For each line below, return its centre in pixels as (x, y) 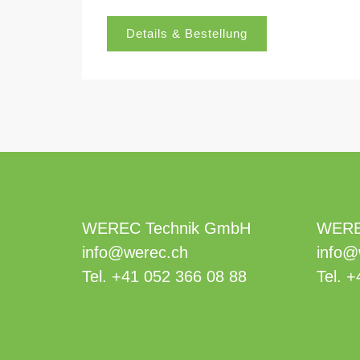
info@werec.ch (135, 252)
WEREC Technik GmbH (166, 228)
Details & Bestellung (187, 33)
